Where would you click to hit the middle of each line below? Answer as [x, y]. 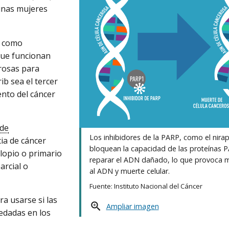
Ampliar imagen [132, 206]
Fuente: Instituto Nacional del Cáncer [146, 186]
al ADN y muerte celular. [130, 171]
